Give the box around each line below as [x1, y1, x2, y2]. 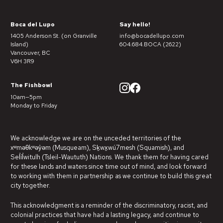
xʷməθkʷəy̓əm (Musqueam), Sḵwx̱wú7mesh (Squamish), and [10, 143, 184, 152]
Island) [10, 40, 28, 48]
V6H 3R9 [10, 57, 34, 65]
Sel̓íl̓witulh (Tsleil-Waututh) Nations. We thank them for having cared [10, 152, 209, 161]
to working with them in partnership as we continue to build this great [10, 171, 212, 180]
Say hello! [119, 20, 150, 28]
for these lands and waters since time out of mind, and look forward [10, 162, 207, 171]
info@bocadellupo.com [119, 31, 184, 40]
